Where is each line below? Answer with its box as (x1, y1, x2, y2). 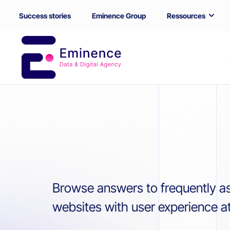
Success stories (19, 11, 71, 20)
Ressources (167, 11, 205, 20)
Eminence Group (92, 11, 146, 20)
